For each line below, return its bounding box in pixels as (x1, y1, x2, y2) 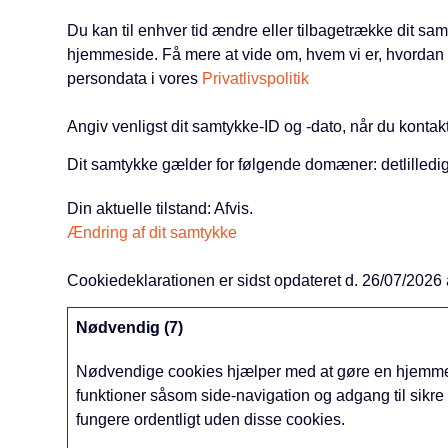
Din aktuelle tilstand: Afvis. (67, 200, 258, 217)
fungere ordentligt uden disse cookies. (76, 411, 346, 428)
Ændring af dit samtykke (67, 224, 238, 241)
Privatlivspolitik (202, 70, 310, 87)
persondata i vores (67, 70, 203, 87)
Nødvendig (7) (76, 319, 184, 336)
